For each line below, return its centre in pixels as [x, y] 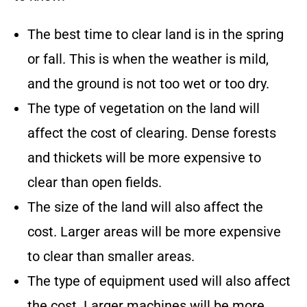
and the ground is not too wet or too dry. [148, 84]
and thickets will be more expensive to [144, 158]
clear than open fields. [95, 183]
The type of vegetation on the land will [144, 109]
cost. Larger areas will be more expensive [154, 232]
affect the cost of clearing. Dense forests [152, 133]
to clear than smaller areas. [111, 257]
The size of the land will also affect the [145, 207]
